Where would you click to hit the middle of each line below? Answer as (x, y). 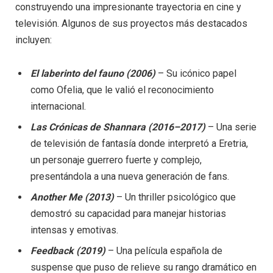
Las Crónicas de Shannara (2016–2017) (118, 127)
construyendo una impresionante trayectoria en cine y (128, 7)
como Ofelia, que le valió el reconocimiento (122, 90)
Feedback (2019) (68, 251)
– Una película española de (164, 251)
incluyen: (34, 40)
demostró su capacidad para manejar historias (128, 214)
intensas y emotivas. (74, 230)
